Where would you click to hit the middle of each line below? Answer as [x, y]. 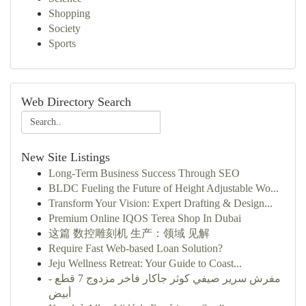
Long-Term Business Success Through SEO [144, 173]
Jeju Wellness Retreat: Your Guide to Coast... [145, 263]
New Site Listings [66, 157]
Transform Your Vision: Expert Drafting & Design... [161, 203]
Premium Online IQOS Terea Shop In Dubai [145, 218]
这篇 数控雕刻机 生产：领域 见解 [129, 233]
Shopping [69, 13]
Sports [62, 43]
